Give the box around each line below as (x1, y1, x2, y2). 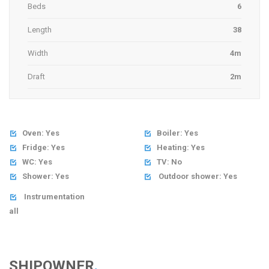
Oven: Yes (22, 128, 60, 138)
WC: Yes (22, 157, 53, 166)
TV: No (157, 157, 183, 166)
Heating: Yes (157, 143, 205, 152)
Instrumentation (22, 192, 85, 201)
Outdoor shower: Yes (157, 172, 238, 181)
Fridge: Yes (22, 143, 65, 152)
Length (28, 25, 52, 34)
